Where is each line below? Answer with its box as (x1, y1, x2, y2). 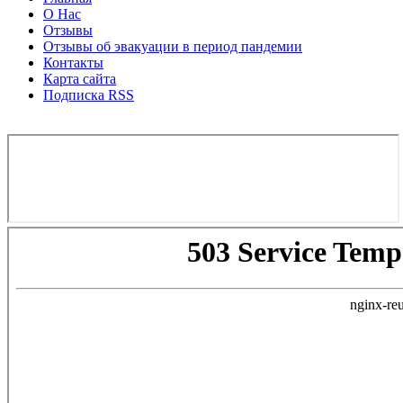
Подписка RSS (43, 86, 134, 103)
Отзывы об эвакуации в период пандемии (43, 38, 302, 54)
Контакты (43, 54, 103, 70)
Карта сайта (43, 70, 116, 86)
